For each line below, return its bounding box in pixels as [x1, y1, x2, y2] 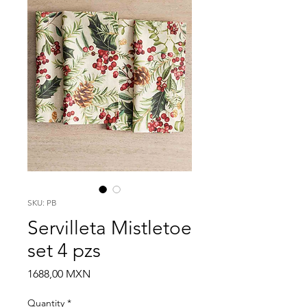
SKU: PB [27, 197, 57, 208]
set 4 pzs [27, 238, 101, 262]
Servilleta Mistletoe [27, 216, 192, 239]
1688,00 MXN [27, 267, 90, 280]
